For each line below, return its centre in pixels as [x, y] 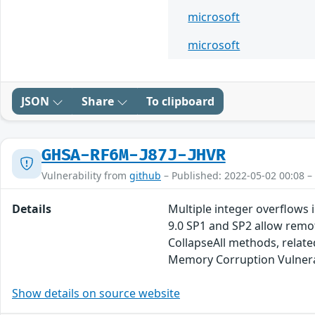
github [145, 176]
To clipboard [180, 102]
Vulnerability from [85, 176]
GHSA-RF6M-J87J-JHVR [134, 156]
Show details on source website [96, 294]
